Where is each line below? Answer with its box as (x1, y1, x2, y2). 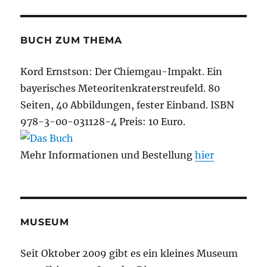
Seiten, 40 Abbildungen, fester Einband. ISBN (20, 99, 235, 111)
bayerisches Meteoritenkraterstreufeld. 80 (20, 82, 221, 95)
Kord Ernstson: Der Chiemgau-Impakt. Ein (20, 66, 223, 78)
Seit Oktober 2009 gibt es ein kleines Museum (20, 247, 238, 260)
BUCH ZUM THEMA (20, 35, 122, 46)
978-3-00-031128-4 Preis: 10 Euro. (20, 116, 186, 128)
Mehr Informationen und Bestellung (20, 149, 195, 162)
